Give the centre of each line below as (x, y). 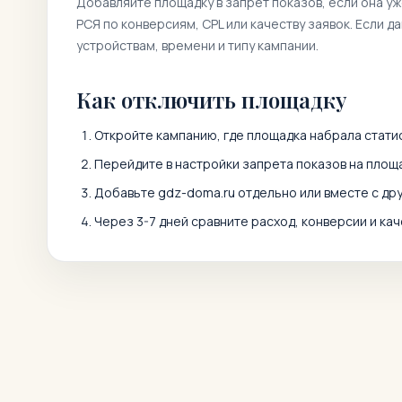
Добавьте (126, 192)
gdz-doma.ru (197, 192)
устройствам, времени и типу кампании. (197, 45)
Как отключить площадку (212, 100)
